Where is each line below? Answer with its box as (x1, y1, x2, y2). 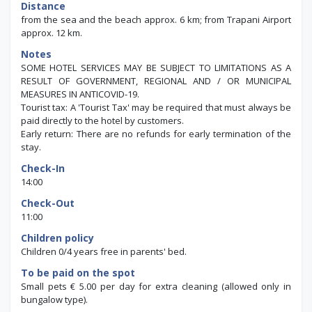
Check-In (21, 161, 65, 175)
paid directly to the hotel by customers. (21, 114, 184, 127)
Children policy (21, 231, 94, 244)
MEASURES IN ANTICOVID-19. (21, 87, 139, 100)
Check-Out (21, 196, 75, 210)
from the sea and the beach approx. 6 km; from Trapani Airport (21, 13, 291, 26)
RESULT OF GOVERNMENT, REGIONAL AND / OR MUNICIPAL (21, 74, 291, 87)
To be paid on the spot (21, 265, 135, 279)
